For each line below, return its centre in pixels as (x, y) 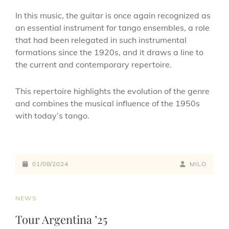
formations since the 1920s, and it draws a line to (109, 52)
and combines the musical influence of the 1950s (108, 104)
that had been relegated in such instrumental (101, 40)
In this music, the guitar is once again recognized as (113, 16)
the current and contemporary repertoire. (94, 65)
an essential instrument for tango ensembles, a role (112, 28)
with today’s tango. (52, 116)
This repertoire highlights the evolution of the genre (112, 91)
